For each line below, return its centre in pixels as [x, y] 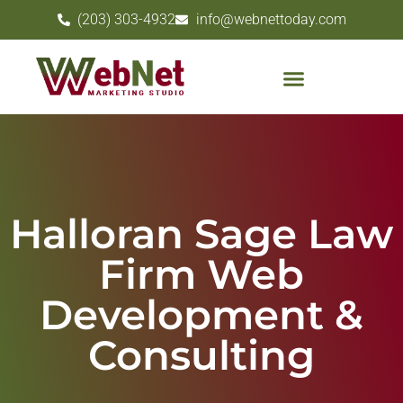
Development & [201, 314]
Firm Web [201, 273]
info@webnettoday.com [271, 19]
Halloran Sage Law [201, 233]
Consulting [201, 354]
